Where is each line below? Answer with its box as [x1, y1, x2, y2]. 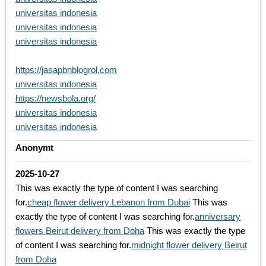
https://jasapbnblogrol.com [15, 65, 117, 75]
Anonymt [15, 142, 53, 153]
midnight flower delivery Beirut [131, 240, 247, 251]
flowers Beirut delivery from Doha [15, 226, 144, 236]
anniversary [195, 211, 240, 222]
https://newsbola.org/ [15, 93, 96, 104]
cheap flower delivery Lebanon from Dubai [27, 197, 190, 208]
